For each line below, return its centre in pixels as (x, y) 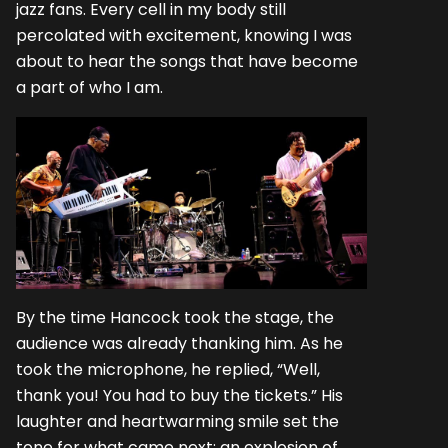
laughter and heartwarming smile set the (177, 421)
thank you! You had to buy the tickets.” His (179, 395)
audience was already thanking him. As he (179, 343)
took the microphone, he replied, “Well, (168, 369)
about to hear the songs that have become (187, 61)
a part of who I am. (89, 87)
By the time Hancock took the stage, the (175, 317)
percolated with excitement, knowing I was (184, 35)
